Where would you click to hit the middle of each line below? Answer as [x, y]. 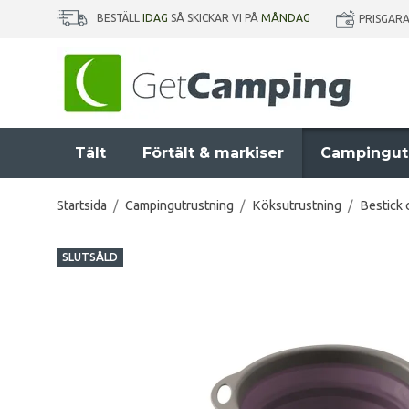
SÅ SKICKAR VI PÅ [215, 18]
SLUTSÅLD [90, 257]
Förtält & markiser [213, 153]
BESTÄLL [120, 18]
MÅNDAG [286, 18]
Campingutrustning [179, 205]
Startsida [82, 205]
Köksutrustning [297, 205]
